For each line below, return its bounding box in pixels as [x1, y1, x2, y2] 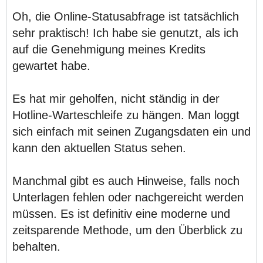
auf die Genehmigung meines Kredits [12, 42, 205, 56]
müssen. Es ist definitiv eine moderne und [12, 207, 230, 220]
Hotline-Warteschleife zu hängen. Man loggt [12, 108, 240, 122]
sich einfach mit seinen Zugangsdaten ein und [12, 124, 251, 138]
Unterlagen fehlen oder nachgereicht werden [12, 190, 244, 204]
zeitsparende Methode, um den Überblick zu [12, 223, 242, 237]
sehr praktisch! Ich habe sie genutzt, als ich [12, 26, 238, 39]
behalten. [12, 240, 60, 253]
